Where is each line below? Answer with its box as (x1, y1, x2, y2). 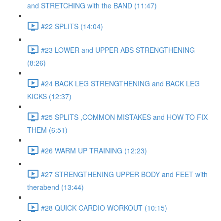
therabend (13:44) (27, 182, 84, 192)
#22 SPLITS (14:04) (41, 21, 103, 31)
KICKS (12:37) (27, 91, 72, 101)
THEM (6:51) (27, 125, 68, 135)
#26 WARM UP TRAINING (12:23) (41, 145, 147, 155)
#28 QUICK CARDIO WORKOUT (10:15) (41, 202, 167, 213)
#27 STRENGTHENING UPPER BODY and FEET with (41, 169, 208, 179)
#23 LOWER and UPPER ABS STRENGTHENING (41, 44, 195, 55)
